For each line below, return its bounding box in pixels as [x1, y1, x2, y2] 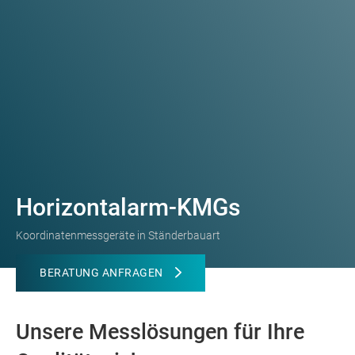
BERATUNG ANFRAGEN [40, 265, 163, 279]
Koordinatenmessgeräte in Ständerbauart [16, 229, 220, 242]
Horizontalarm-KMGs [16, 193, 240, 222]
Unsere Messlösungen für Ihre [16, 319, 304, 345]
